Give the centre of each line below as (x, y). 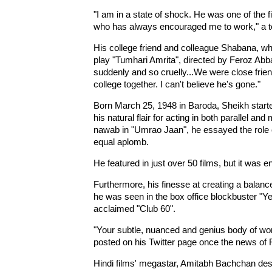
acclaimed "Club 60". (134, 209)
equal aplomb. (121, 142)
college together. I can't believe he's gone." (177, 84)
